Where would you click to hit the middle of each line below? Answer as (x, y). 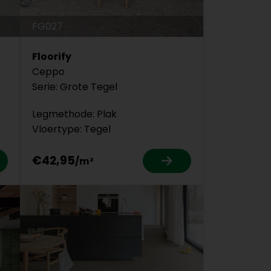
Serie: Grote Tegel (74, 87)
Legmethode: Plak (74, 114)
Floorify (51, 56)
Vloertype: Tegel (71, 129)
